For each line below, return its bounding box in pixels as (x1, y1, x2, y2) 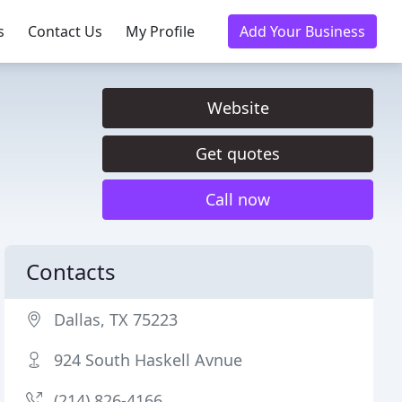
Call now (205, 188, 270, 210)
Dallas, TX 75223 (54, 309, 179, 330)
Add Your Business (240, 22, 365, 41)
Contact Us (28, 22, 102, 41)
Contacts (26, 257, 117, 286)
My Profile (126, 22, 195, 41)
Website (206, 97, 269, 118)
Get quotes (196, 143, 280, 164)
